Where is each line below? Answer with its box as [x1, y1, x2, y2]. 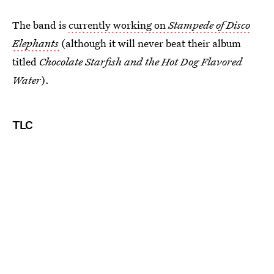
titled [12, 54, 39, 68]
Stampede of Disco [168, 17, 250, 32]
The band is [12, 17, 68, 32]
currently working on [68, 17, 168, 32]
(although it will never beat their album [61, 35, 241, 50]
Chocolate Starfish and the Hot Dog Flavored [39, 54, 242, 68]
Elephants [12, 35, 59, 50]
